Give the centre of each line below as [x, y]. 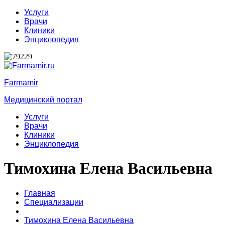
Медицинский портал [43, 100]
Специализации [54, 202]
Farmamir [21, 83]
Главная [40, 193]
